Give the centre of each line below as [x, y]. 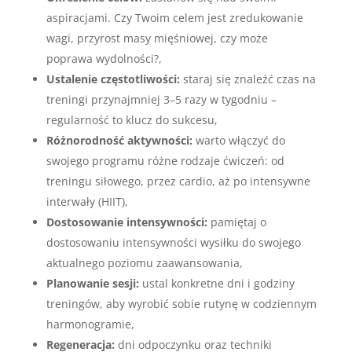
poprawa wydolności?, [104, 59]
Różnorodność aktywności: [119, 140]
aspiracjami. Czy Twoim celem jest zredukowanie [174, 18]
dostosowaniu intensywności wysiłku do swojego [173, 242]
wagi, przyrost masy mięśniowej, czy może [157, 38]
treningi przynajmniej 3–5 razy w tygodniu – [161, 99]
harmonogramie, [90, 324]
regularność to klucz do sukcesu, [132, 120]
